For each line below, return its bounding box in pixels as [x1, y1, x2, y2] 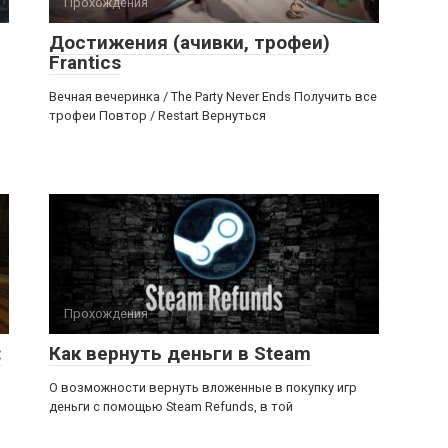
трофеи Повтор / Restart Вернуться [49, 108, 266, 123]
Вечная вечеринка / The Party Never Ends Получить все [49, 89, 377, 104]
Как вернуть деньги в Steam [49, 342, 311, 365]
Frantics [49, 51, 121, 74]
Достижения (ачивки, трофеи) [49, 31, 330, 54]
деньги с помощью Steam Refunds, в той [49, 399, 293, 414]
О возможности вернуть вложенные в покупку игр [49, 380, 357, 395]
